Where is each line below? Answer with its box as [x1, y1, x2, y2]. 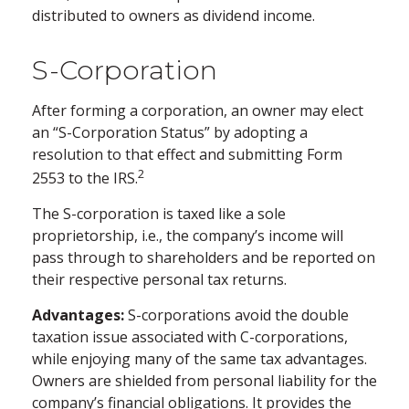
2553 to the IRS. [32, 168, 138, 189]
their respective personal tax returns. [32, 269, 287, 290]
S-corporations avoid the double [124, 305, 349, 326]
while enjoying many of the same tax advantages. [32, 349, 367, 370]
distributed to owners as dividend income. [32, 5, 315, 26]
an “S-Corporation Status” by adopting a [32, 121, 308, 142]
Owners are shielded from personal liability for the [32, 371, 377, 392]
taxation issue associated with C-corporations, [32, 327, 348, 348]
